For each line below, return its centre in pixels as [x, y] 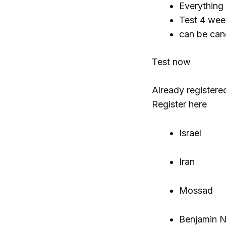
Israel [190, 133]
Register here [179, 104]
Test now [171, 62]
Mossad [196, 190]
